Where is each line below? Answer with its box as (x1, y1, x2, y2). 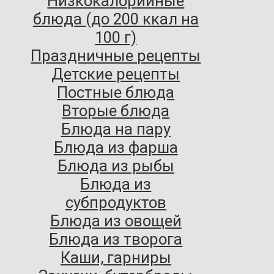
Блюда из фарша (53, 138, 178, 157)
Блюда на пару (61, 120, 171, 139)
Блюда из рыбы (57, 157, 174, 176)
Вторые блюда (62, 102, 170, 120)
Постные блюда (57, 83, 175, 102)
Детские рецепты (51, 65, 180, 84)
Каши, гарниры (60, 248, 171, 267)
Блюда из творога (49, 230, 183, 249)
